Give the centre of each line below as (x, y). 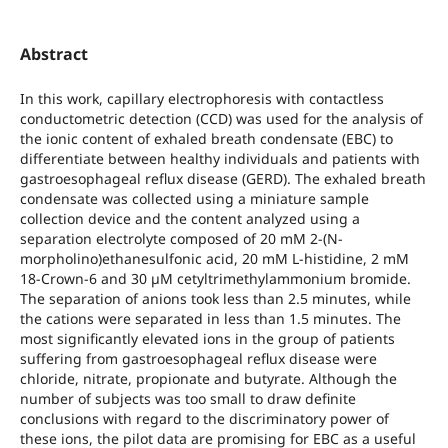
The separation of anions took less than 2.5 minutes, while (215, 298)
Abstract (53, 53)
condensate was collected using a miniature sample (194, 198)
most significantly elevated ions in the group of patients (207, 338)
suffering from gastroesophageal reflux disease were (198, 358)
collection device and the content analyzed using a (189, 218)
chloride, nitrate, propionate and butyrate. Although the (208, 378)
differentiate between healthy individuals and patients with (219, 158)
